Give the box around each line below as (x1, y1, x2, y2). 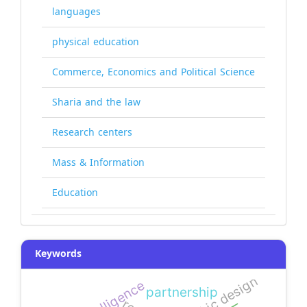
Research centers (52, 123, 132, 142)
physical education (52, 32, 139, 51)
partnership (146, 284, 219, 300)
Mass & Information (52, 153, 145, 172)
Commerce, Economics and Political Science (52, 62, 255, 82)
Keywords (35, 244, 82, 263)
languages (52, 2, 101, 21)
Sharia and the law (52, 93, 140, 112)
